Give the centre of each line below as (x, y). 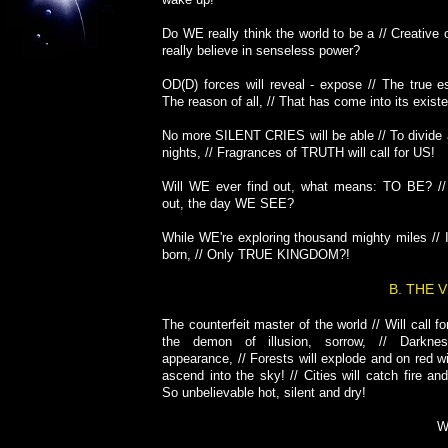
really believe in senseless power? (261, 50)
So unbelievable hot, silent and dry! (264, 392)
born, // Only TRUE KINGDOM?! (256, 254)
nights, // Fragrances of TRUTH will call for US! (298, 152)
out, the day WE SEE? (228, 203)
